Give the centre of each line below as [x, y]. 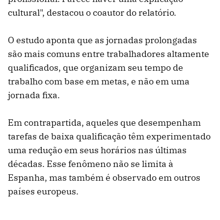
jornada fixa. [34, 95]
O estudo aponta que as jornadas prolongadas [102, 40]
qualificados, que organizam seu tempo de [96, 67]
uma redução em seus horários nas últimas [97, 150]
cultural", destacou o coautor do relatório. [92, 12]
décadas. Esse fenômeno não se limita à [91, 164]
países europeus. [43, 191]
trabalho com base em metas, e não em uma [99, 81]
